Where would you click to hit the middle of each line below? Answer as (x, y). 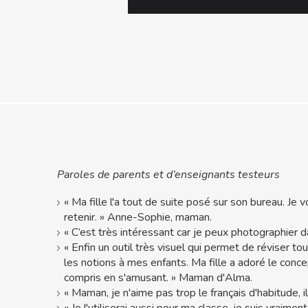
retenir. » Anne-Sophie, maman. (138, 217)
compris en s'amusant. (118, 277)
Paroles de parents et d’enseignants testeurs (168, 174)
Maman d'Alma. (216, 277)
